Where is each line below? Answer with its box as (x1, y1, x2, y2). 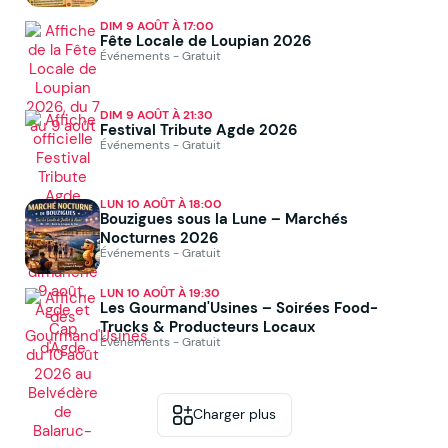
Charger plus (192, 405, 276, 424)
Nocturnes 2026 (100, 227, 219, 247)
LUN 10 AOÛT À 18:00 (100, 195, 222, 212)
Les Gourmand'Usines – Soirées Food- (100, 297, 378, 317)
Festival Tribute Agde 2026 (100, 119, 298, 139)
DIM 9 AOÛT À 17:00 (100, 17, 214, 34)
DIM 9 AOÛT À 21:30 (100, 106, 213, 123)
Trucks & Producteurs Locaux (100, 316, 315, 336)
